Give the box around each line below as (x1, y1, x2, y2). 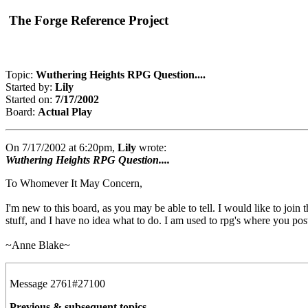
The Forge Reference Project (5, 12, 168, 27)
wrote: (136, 142, 166, 154)
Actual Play (38, 106, 92, 118)
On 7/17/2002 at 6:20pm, (5, 142, 118, 154)
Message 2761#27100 (10, 278, 105, 290)
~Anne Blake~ (5, 239, 70, 252)
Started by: (5, 81, 55, 93)
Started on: (5, 93, 55, 106)
